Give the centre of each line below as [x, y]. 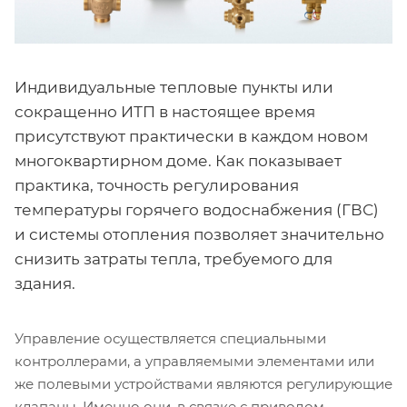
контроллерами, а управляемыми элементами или [194, 361]
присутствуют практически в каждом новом [191, 136]
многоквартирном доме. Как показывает [178, 161]
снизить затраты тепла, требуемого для [174, 259]
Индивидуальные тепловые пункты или [174, 87]
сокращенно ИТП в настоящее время [165, 112]
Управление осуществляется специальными [170, 338]
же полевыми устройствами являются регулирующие [203, 384]
